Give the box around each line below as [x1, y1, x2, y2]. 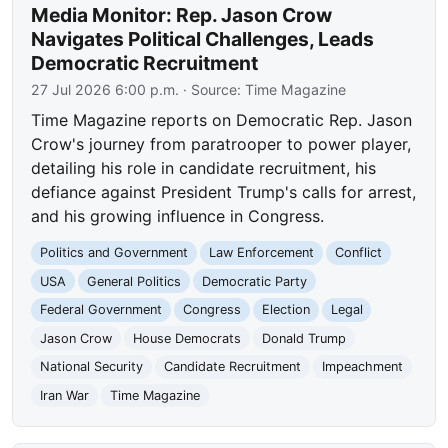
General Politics [86, 273, 181, 289]
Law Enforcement [208, 245, 314, 261]
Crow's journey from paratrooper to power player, [31, 133, 412, 154]
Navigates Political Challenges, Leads [31, 26, 375, 51]
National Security [40, 359, 144, 375]
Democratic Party [201, 273, 307, 289]
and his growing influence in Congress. [31, 205, 325, 226]
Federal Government [40, 302, 163, 318]
